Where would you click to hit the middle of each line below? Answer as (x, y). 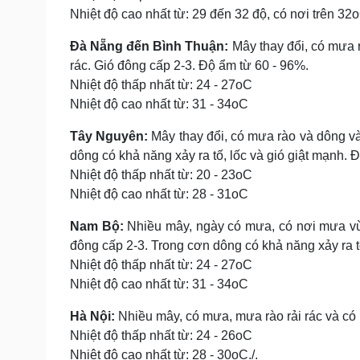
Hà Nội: (94, 316)
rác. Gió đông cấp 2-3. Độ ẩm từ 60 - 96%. (189, 65)
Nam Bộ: (97, 226)
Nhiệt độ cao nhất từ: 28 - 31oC (159, 194)
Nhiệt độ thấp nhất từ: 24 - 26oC (161, 335)
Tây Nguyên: (111, 136)
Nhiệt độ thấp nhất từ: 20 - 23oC (161, 175)
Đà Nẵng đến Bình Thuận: (151, 46)
